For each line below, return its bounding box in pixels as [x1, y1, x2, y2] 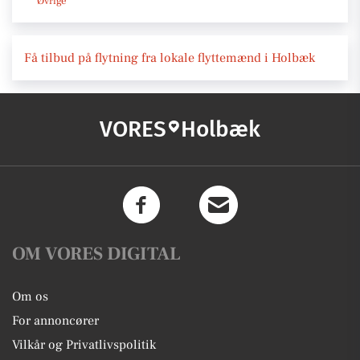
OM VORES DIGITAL [12, 241, 181, 266]
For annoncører [12, 312, 99, 329]
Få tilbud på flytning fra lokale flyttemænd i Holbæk [24, 49, 315, 66]
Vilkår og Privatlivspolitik [12, 336, 156, 353]
